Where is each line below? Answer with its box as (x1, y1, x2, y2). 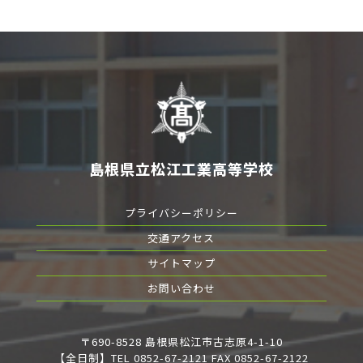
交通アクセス (147, 230, 216, 246)
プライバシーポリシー (124, 205, 238, 221)
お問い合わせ (147, 280, 216, 297)
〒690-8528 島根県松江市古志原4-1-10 (80, 334, 283, 350)
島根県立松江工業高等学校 (89, 158, 274, 180)
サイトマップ (147, 255, 216, 271)
